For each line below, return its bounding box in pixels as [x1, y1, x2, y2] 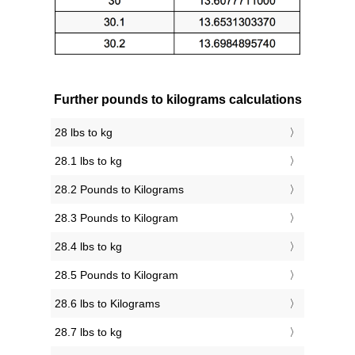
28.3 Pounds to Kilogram [55, 212, 178, 225]
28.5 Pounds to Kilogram [55, 269, 178, 282]
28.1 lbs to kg [55, 155, 122, 168]
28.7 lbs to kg [55, 326, 122, 339]
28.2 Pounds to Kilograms [55, 183, 184, 197]
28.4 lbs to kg [55, 240, 122, 254]
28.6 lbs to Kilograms [55, 297, 160, 311]
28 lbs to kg [55, 126, 113, 139]
